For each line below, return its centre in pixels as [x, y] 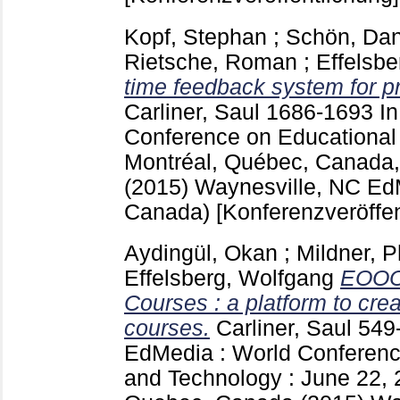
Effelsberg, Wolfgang [229, 279]
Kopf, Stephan [196, 37]
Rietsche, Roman [211, 62]
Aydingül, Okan [201, 254]
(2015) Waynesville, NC [246, 187]
